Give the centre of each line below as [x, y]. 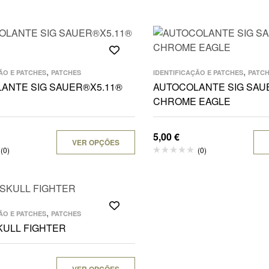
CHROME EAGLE [192, 101]
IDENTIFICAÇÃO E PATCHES [198, 72]
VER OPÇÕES [96, 142]
